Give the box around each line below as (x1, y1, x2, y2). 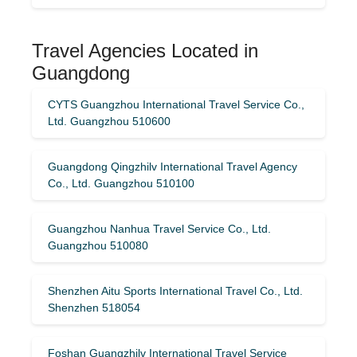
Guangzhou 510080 (48, 238, 148, 252)
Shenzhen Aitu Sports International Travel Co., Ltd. (48, 284, 303, 297)
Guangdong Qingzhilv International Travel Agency (48, 159, 297, 173)
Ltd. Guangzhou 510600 (48, 114, 171, 127)
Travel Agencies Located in (32, 39, 258, 61)
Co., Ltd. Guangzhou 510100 (48, 176, 194, 190)
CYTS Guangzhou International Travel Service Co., (48, 97, 304, 111)
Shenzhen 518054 (48, 300, 140, 314)
